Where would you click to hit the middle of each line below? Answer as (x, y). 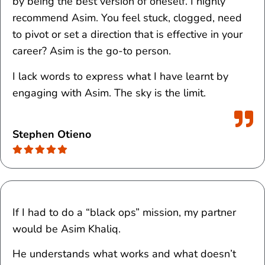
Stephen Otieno (52, 134)
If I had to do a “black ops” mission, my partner (124, 212)
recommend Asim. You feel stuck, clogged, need (127, 18)
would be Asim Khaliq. (67, 229)
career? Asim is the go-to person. (92, 51)
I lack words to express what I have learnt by (120, 76)
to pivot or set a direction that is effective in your (127, 35)
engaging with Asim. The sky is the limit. (109, 93)
